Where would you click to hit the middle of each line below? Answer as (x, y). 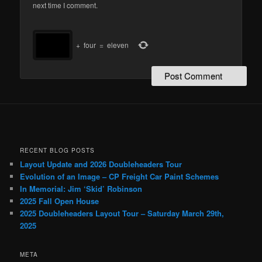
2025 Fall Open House (60, 201)
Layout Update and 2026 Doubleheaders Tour (101, 164)
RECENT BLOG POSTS (58, 151)
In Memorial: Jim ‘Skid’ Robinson (81, 189)
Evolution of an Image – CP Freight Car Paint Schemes (120, 177)
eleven (118, 44)
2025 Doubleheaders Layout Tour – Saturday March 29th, (122, 213)
